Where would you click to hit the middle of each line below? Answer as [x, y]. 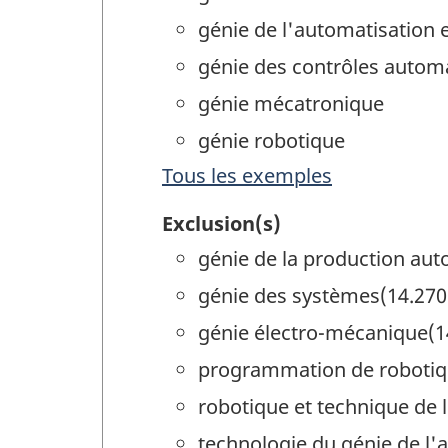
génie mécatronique [291, 103]
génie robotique [271, 140]
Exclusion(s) [221, 224]
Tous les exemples [247, 175]
